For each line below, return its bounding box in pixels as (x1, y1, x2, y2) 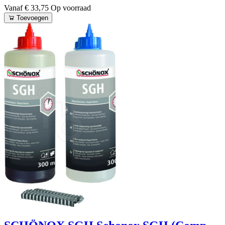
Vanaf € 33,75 (4, 4, 51, 13)
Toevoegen (17, 14, 48, 22)
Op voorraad (51, 4, 91, 13)
